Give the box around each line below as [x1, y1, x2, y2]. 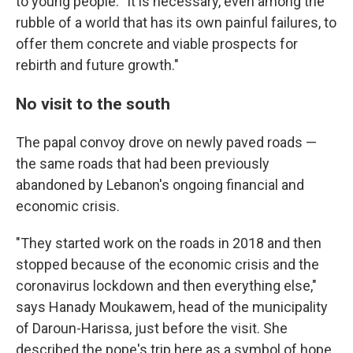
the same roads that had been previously [16, 155, 269, 172]
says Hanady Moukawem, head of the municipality [16, 299, 328, 315]
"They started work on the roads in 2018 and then [16, 235, 321, 251]
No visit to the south [16, 94, 170, 113]
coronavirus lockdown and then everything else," [16, 277, 317, 294]
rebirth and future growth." [16, 57, 179, 73]
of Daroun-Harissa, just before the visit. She [16, 320, 288, 336]
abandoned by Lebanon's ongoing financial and [16, 176, 304, 193]
